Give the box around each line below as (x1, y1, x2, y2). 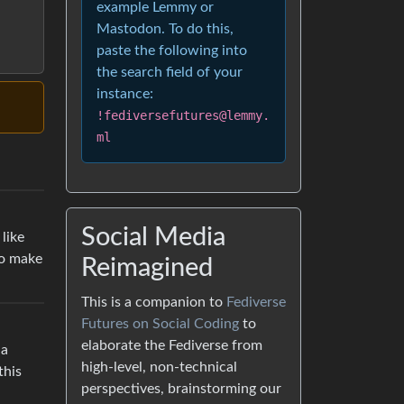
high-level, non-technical (81, 360, 237, 374)
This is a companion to (81, 295, 226, 309)
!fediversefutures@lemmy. (96, 108, 270, 123)
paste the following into (96, 43, 247, 58)
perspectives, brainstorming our (81, 381, 281, 396)
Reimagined (81, 255, 213, 281)
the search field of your (96, 65, 243, 79)
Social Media (81, 225, 225, 251)
